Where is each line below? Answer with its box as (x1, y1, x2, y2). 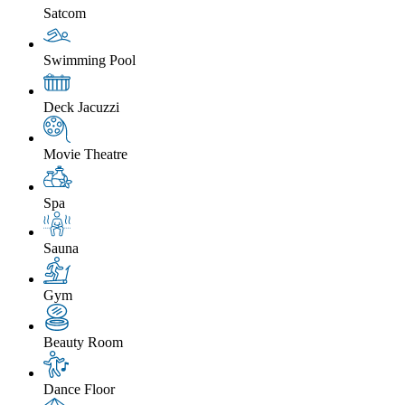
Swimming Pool (43, 52, 136, 69)
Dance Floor (43, 381, 115, 397)
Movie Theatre (43, 146, 127, 163)
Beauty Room (43, 334, 123, 350)
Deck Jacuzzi (43, 99, 119, 116)
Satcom (43, 5, 86, 22)
